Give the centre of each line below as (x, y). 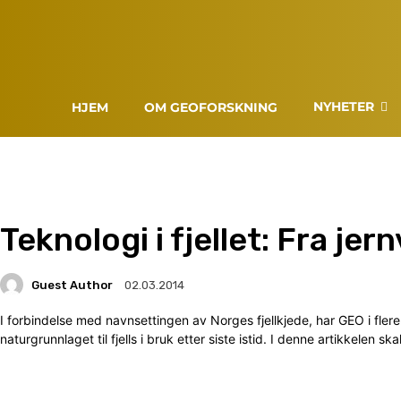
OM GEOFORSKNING (211, 108)
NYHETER (344, 107)
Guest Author (72, 285)
